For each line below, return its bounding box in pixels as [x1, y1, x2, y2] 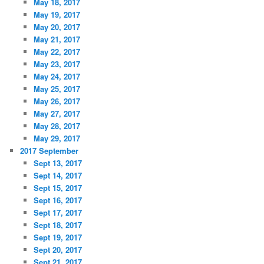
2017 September [20, 144, 79, 156]
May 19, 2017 [33, 8, 80, 20]
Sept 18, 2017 [33, 219, 82, 230]
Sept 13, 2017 [33, 157, 82, 169]
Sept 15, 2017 [33, 181, 82, 193]
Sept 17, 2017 [33, 206, 82, 218]
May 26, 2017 [33, 95, 80, 107]
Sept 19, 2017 [33, 231, 82, 243]
